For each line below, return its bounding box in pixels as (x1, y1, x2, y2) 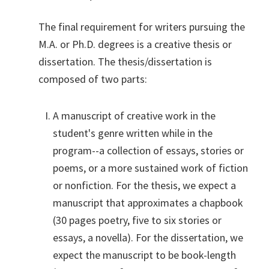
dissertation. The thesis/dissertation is (38, 54, 212, 68)
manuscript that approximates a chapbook (53, 195, 243, 210)
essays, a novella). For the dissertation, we (53, 230, 243, 244)
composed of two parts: (38, 71, 147, 86)
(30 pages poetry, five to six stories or (53, 213, 222, 227)
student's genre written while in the (53, 125, 213, 140)
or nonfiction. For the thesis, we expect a (53, 178, 236, 192)
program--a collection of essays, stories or (53, 143, 244, 157)
